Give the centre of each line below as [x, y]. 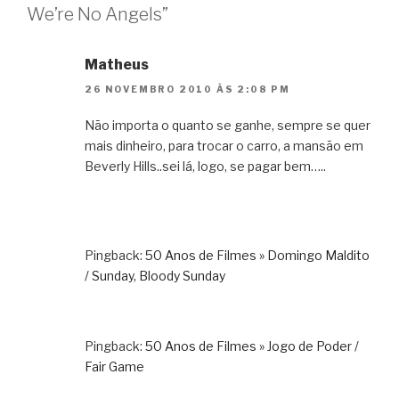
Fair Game [114, 367]
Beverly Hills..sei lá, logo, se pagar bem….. [205, 167]
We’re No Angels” [98, 14]
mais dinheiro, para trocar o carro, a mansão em [224, 146]
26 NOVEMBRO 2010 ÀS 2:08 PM [188, 90]
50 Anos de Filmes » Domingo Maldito [257, 256]
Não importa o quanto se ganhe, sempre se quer [228, 126]
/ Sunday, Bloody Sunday [155, 276]
